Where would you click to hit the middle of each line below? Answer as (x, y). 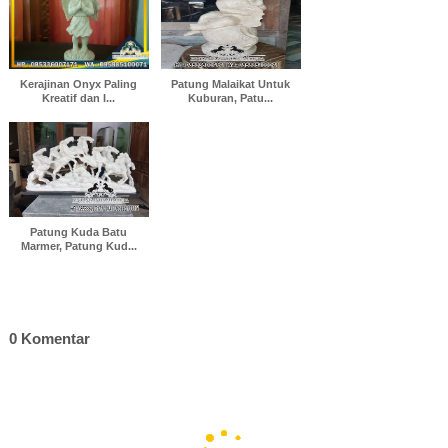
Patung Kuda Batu (79, 232)
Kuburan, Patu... (231, 98)
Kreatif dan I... (79, 98)
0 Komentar (49, 339)
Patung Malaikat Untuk (231, 84)
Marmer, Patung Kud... (78, 246)
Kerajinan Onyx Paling (79, 84)
